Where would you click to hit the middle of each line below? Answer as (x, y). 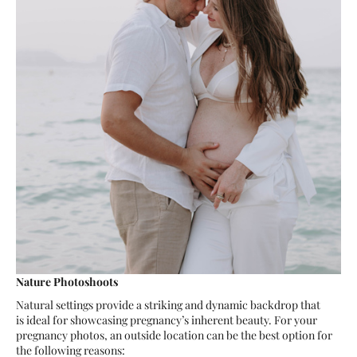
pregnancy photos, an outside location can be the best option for (174, 335)
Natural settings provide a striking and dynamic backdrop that (168, 305)
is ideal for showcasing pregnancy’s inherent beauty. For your (167, 320)
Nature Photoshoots (67, 281)
